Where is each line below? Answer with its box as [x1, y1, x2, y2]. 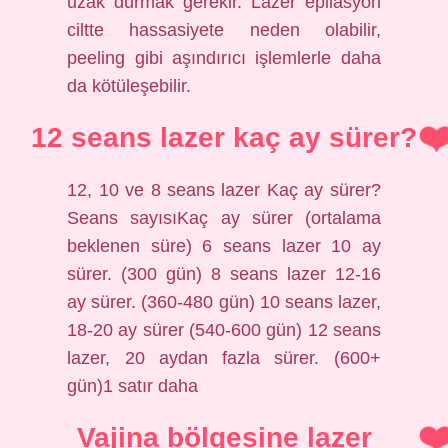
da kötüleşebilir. [67, 76, 192, 96]
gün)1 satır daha [67, 376, 199, 396]
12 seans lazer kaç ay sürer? [31, 122, 417, 153]
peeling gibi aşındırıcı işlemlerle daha [67, 48, 381, 68]
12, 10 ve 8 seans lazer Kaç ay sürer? [67, 180, 381, 200]
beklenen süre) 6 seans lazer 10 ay [67, 236, 381, 256]
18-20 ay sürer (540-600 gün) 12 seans [67, 320, 381, 340]
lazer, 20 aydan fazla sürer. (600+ [67, 348, 381, 368]
